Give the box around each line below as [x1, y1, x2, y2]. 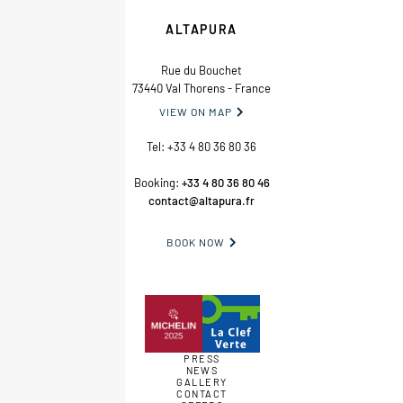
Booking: [133, 175, 182, 190]
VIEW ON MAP [159, 105, 232, 118]
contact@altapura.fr [148, 193, 255, 208]
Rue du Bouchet [161, 63, 242, 77]
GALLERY [176, 376, 228, 388]
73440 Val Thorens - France [132, 81, 271, 95]
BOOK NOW [166, 236, 225, 248]
